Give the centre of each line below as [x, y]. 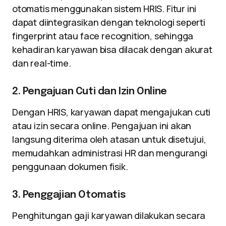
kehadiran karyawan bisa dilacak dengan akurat [112, 49]
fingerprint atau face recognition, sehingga [103, 36]
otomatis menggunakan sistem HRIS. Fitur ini [104, 9]
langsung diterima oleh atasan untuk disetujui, [109, 139]
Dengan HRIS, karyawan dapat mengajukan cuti [111, 112]
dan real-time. [42, 63]
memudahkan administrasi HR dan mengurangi [110, 153]
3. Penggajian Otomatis [69, 195]
